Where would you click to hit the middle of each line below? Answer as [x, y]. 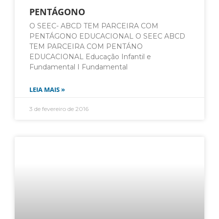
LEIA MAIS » [47, 90]
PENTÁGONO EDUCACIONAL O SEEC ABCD [107, 36]
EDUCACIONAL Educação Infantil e [90, 57]
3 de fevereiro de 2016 [59, 109]
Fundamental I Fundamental [78, 67]
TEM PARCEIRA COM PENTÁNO [86, 47]
